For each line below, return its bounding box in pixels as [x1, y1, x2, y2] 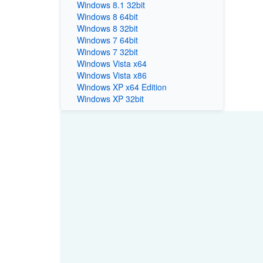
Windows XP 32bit [76, 92, 144, 104]
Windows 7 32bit [76, 45, 138, 58]
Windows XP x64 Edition [76, 80, 167, 93]
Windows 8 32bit [76, 22, 138, 34]
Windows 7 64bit [76, 33, 138, 46]
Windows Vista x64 [76, 57, 147, 69]
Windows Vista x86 [76, 69, 147, 81]
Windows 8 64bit [76, 10, 138, 22]
